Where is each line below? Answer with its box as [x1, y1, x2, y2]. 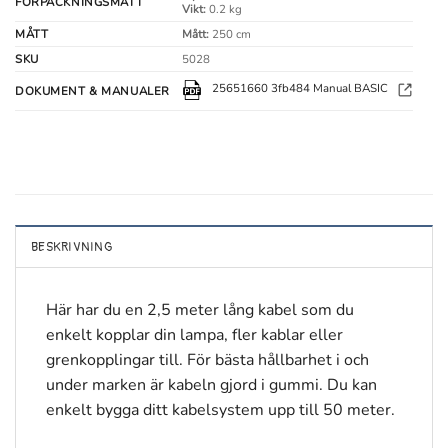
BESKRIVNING [31, 239, 112, 256]
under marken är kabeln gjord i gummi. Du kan [46, 374, 377, 397]
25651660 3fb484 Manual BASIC [211, 80, 388, 97]
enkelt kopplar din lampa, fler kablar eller [46, 324, 343, 347]
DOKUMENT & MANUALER [15, 83, 170, 100]
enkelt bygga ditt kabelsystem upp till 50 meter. [46, 399, 395, 422]
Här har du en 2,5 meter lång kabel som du [46, 299, 354, 322]
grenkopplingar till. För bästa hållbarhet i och [46, 349, 369, 372]
